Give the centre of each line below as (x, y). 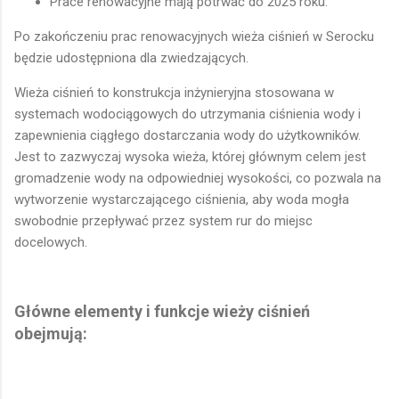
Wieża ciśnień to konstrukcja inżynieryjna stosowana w (174, 92)
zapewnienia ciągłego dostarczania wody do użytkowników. (187, 135)
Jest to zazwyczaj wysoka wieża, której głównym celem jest (190, 156)
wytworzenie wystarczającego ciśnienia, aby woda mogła (182, 199)
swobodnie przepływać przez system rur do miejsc (163, 220)
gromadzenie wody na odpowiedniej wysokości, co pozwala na (198, 178)
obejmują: (51, 333)
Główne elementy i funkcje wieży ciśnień (162, 311)
